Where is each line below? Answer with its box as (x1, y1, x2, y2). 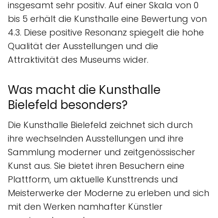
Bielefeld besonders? (8, 96, 127, 113)
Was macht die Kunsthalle (8, 81, 161, 98)
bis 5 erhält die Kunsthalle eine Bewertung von (8, 12, 207, 25)
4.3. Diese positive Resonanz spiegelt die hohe (8, 26, 204, 38)
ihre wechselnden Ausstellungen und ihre (8, 132, 183, 145)
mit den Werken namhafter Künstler (8, 200, 163, 213)
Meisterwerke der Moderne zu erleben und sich (8, 186, 209, 199)
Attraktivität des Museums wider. (8, 53, 148, 66)
